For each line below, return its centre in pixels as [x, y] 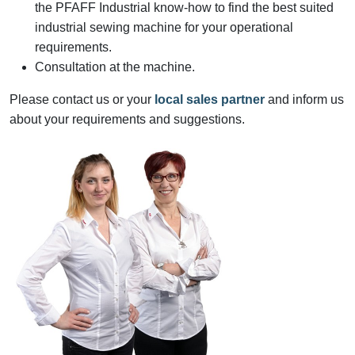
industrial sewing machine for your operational [164, 28]
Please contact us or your [82, 100]
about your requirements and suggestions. [127, 120]
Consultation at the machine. [115, 67]
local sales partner [210, 100]
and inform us [304, 100]
